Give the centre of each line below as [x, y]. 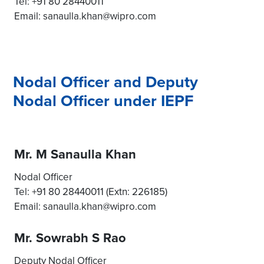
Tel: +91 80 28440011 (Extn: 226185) [91, 192]
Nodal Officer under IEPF [103, 100]
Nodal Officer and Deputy [105, 82]
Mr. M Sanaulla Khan [75, 154]
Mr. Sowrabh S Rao [70, 237]
